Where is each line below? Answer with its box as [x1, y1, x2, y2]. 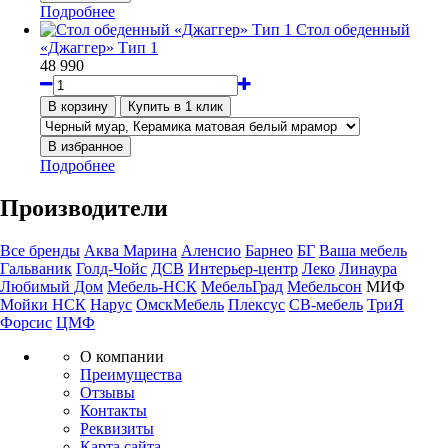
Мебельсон [287, 278, 362, 296]
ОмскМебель [136, 296, 224, 314]
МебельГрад [201, 278, 283, 296]
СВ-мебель [289, 296, 363, 314]
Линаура [339, 260, 397, 278]
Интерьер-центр [188, 260, 298, 278]
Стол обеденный [296, 21, 410, 39]
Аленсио [181, 242, 241, 260]
